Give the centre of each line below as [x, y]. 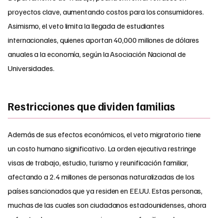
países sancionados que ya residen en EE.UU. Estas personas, [105, 191]
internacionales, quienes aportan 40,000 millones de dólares [104, 40]
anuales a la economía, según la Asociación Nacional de [97, 54]
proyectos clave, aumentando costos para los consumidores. [106, 11]
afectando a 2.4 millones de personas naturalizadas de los [101, 176]
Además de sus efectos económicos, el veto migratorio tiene [105, 134]
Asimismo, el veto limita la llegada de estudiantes [86, 26]
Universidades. [31, 68]
